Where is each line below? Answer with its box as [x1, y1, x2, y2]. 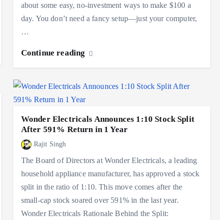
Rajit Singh [33, 140, 66, 148]
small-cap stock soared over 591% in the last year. [21, 196, 179, 205]
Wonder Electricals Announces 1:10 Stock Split [21, 114, 194, 124]
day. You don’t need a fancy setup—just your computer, [21, 14, 197, 23]
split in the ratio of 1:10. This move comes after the [21, 183, 183, 192]
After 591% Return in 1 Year [21, 124, 128, 134]
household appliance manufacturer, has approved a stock [21, 169, 200, 178]
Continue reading [21, 48, 87, 57]
